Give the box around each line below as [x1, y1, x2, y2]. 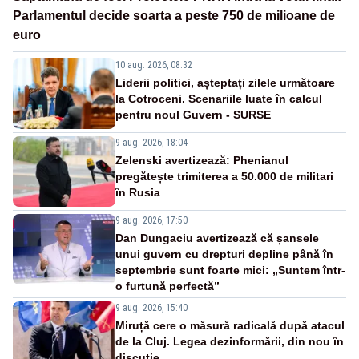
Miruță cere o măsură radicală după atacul [115, 319, 345, 333]
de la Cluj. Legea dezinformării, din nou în [115, 335, 344, 349]
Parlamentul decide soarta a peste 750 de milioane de [13, 9, 335, 23]
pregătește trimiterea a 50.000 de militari [115, 170, 333, 184]
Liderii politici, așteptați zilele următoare [115, 76, 335, 90]
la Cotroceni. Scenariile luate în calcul [115, 92, 322, 106]
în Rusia [115, 186, 160, 200]
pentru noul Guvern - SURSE [115, 108, 271, 122]
